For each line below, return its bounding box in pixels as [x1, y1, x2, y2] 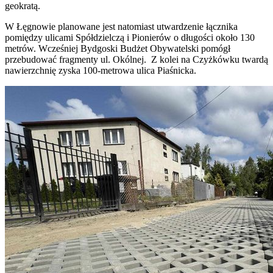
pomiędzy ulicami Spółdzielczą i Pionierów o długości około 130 [5, 32, 255, 43]
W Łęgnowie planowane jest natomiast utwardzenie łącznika [5, 21, 238, 32]
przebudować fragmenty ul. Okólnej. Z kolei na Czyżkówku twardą [5, 54, 268, 65]
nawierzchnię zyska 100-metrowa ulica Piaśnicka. [5, 65, 201, 76]
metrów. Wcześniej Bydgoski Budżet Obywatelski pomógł [5, 43, 230, 54]
